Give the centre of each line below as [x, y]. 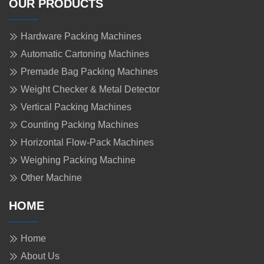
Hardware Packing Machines [81, 37]
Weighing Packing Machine [78, 160]
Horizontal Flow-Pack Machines [87, 143]
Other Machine [51, 178]
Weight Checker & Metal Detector [90, 90]
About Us [40, 256]
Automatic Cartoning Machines [85, 54]
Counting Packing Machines [80, 125]
